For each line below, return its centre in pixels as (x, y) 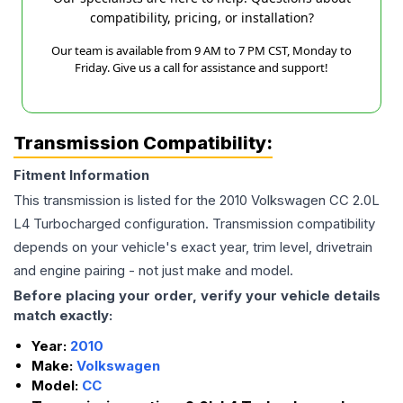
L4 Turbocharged (67, 224)
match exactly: (63, 316)
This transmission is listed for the (116, 201)
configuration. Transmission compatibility (248, 224)
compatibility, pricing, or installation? (201, 18)
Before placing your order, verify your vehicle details (197, 296)
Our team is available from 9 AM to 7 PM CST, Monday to (201, 51)
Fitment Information (81, 175)
